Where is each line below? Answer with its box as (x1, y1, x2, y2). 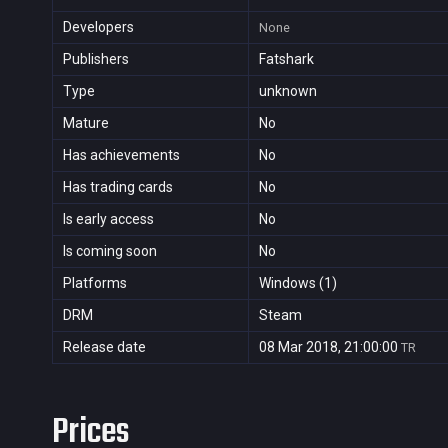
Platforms (63, 275, 127, 291)
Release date (63, 339, 146, 355)
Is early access (63, 211, 154, 227)
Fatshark (259, 51, 314, 67)
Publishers (63, 51, 129, 67)
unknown (259, 83, 317, 99)
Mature (63, 115, 109, 131)
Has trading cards (63, 179, 173, 195)
